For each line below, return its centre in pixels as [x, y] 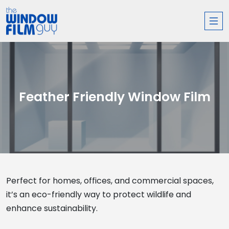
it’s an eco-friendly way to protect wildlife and [99, 194]
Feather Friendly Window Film [114, 97]
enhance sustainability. [52, 208]
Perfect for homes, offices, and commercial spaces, [110, 181]
